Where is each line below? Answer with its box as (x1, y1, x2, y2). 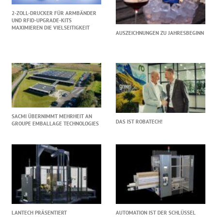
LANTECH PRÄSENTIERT (12, 209, 67, 216)
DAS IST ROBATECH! (116, 118, 162, 125)
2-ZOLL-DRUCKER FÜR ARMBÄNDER (12, 9, 97, 16)
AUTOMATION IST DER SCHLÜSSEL (116, 209, 196, 216)
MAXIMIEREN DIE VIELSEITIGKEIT (12, 24, 90, 31)
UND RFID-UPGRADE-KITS (12, 16, 72, 24)
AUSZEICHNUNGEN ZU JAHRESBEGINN (116, 29, 204, 36)
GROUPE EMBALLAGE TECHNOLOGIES (12, 120, 99, 127)
